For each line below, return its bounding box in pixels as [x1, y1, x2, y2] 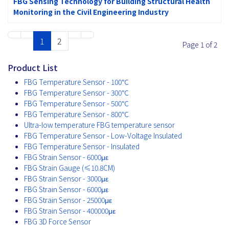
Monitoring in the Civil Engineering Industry [13, 6, 169, 17]
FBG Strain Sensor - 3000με [24, 173, 108, 184]
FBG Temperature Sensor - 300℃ [24, 87, 129, 98]
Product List [8, 61, 58, 74]
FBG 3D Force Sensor [24, 216, 91, 226]
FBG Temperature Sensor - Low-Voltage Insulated [24, 130, 182, 141]
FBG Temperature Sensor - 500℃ [24, 98, 129, 108]
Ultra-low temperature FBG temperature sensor [24, 119, 175, 130]
